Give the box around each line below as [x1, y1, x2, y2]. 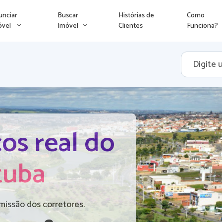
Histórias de [118, 10, 154, 21]
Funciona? [187, 20, 220, 32]
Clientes [118, 20, 143, 32]
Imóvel [57, 20, 78, 32]
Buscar [57, 10, 78, 21]
